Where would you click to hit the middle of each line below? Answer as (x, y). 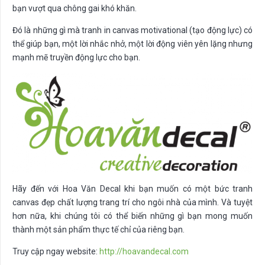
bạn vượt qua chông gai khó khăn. (75, 8)
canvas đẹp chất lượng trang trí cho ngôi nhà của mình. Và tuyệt (132, 202)
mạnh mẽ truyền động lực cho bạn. (76, 57)
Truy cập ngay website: (56, 251)
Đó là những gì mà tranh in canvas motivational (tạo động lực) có (132, 30)
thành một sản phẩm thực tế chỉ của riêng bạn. (98, 229)
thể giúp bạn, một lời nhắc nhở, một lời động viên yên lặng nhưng (132, 43)
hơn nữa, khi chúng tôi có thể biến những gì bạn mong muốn (132, 216)
